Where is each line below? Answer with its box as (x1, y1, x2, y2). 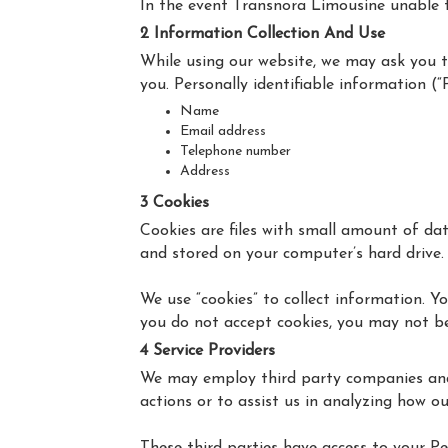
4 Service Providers (139, 343, 275, 359)
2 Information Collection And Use (139, 26, 385, 42)
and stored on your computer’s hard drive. (139, 246, 444, 262)
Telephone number (179, 144, 291, 159)
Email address (179, 124, 266, 139)
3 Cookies (139, 195, 209, 211)
